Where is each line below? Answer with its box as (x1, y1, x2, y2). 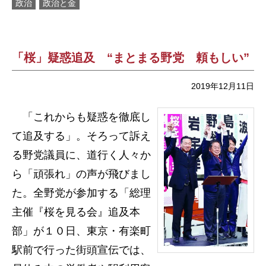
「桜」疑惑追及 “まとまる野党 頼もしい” (12, 51, 249, 64)
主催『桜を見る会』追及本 (12, 206, 140, 218)
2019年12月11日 (191, 81, 254, 91)
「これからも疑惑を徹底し (12, 111, 151, 123)
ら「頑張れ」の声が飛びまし (12, 168, 151, 180)
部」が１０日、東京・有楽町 (12, 225, 151, 237)
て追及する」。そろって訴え (12, 130, 151, 142)
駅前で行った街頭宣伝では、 (12, 244, 151, 256)
